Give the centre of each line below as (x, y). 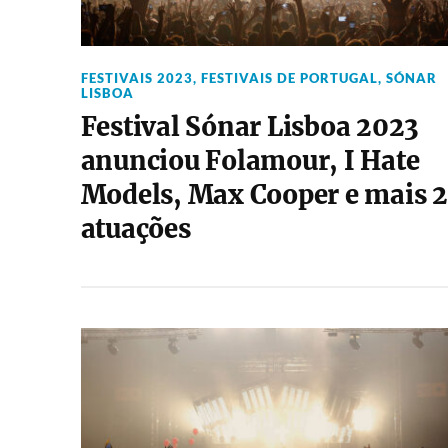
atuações (135, 229)
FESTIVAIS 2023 (136, 78)
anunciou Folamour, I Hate (250, 161)
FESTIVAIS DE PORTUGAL (289, 78)
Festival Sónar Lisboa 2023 (250, 127)
